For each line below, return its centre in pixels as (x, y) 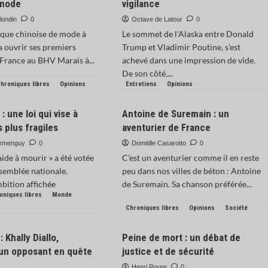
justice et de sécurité (168, 251)
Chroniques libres (152, 208)
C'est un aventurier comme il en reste (190, 158)
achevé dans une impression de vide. (188, 60)
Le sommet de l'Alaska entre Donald (188, 34)
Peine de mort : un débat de (181, 237)
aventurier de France (166, 127)
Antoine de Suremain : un (175, 114)
